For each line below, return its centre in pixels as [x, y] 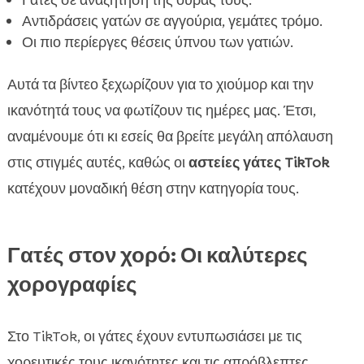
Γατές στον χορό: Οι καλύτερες [157, 256]
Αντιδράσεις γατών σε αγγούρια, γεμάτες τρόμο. [172, 22]
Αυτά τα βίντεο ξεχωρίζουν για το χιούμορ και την [160, 85]
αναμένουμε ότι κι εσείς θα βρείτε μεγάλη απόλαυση [170, 137]
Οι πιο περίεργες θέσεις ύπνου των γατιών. [157, 43]
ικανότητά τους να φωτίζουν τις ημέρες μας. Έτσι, [161, 111]
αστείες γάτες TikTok [258, 163]
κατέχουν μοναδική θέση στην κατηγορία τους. [153, 189]
